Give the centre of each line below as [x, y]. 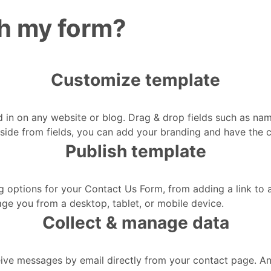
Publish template [135, 152]
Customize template [135, 80]
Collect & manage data [135, 223]
